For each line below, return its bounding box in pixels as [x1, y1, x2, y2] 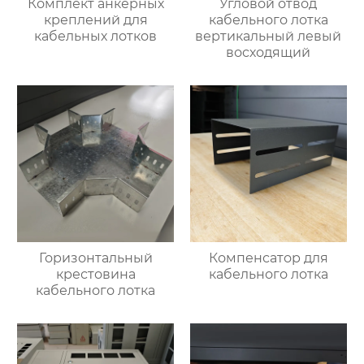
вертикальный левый [195, 28, 342, 45]
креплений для [43, 12, 148, 28]
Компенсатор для [208, 250, 328, 266]
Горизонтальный [38, 250, 153, 266]
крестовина [55, 266, 136, 283]
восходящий [226, 45, 311, 61]
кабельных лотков [34, 28, 158, 45]
